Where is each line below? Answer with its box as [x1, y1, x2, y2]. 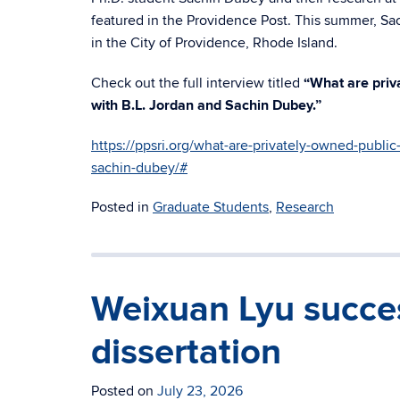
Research [276, 198, 334, 216]
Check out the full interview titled [91, 74, 304, 92]
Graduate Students [153, 198, 269, 216]
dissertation [91, 331, 281, 374]
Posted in [91, 198, 153, 216]
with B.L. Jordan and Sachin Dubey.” [91, 96, 321, 114]
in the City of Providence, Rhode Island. [91, 34, 337, 52]
